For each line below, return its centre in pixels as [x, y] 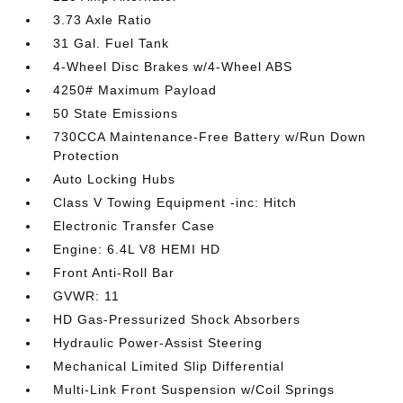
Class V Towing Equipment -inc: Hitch [175, 202]
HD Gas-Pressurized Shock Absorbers [177, 319]
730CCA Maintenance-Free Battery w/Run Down [210, 137]
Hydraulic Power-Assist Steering [158, 343]
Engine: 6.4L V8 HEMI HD [137, 249]
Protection [87, 156]
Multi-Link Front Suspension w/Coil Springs [194, 390]
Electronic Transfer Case [134, 226]
